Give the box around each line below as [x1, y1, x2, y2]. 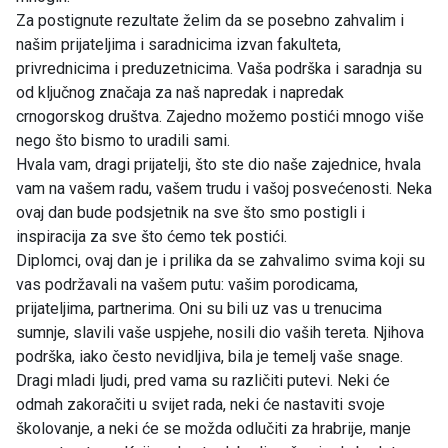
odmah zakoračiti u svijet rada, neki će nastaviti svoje [16, 394, 385, 414]
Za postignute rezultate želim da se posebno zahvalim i [16, 10, 404, 30]
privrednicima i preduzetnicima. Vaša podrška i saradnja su [16, 58, 422, 78]
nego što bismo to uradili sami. [16, 130, 230, 150]
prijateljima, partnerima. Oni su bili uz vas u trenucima [16, 298, 382, 318]
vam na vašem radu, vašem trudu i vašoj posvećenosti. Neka [16, 178, 432, 198]
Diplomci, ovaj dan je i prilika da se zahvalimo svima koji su [16, 250, 425, 270]
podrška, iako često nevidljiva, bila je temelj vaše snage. [16, 346, 403, 366]
